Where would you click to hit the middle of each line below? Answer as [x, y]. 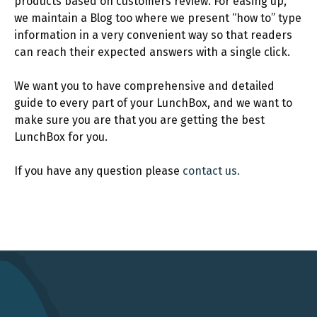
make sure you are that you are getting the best [139, 120]
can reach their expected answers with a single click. [152, 52]
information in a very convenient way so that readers [153, 35]
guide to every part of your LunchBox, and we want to [153, 103]
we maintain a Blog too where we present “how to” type [158, 18]
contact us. [211, 171]
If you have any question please [98, 171]
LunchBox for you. [61, 137]
